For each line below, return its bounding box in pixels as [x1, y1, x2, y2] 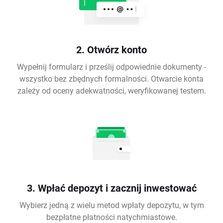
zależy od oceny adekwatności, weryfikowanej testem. [17, 85, 206, 96]
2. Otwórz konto [76, 43, 147, 56]
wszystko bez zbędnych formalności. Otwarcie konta [19, 73, 204, 84]
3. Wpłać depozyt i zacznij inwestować [26, 181, 197, 195]
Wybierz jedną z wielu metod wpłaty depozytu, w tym [19, 200, 204, 211]
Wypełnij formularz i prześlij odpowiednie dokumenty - [17, 61, 206, 72]
